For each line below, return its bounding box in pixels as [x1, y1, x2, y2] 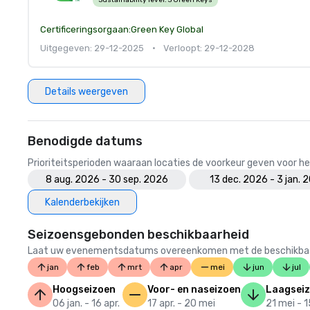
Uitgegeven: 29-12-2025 [40, 43, 144, 53]
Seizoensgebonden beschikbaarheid [28, 227, 249, 242]
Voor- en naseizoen [147, 284, 241, 295]
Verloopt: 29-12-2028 [163, 43, 255, 53]
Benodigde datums [28, 134, 143, 149]
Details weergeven [45, 85, 128, 98]
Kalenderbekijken [45, 196, 120, 208]
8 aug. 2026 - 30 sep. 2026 [46, 174, 168, 185]
